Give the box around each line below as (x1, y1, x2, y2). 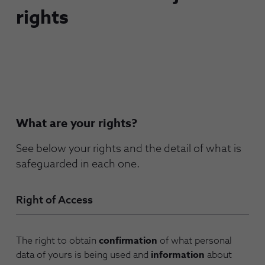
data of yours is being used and (16, 250, 151, 260)
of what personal (157, 236, 232, 246)
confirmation (99, 236, 157, 246)
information (151, 250, 205, 260)
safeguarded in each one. (16, 159, 140, 170)
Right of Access (16, 195, 93, 206)
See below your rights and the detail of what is (16, 144, 241, 154)
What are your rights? (16, 118, 137, 130)
